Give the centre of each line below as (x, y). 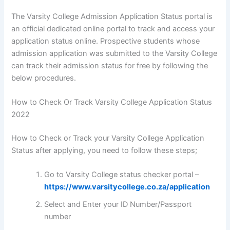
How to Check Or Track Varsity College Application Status (112, 102)
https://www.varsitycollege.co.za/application (127, 187)
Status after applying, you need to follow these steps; (104, 150)
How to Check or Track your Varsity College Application (108, 138)
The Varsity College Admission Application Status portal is (112, 16)
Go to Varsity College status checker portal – (122, 175)
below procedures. (44, 78)
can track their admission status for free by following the (110, 65)
